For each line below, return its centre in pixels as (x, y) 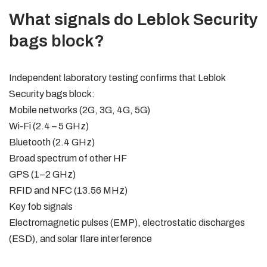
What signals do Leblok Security (133, 19)
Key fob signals (41, 207)
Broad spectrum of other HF (68, 158)
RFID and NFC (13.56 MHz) (68, 190)
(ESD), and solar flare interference (80, 239)
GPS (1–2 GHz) (42, 174)
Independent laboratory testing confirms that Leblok (117, 78)
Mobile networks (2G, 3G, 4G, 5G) (80, 110)
